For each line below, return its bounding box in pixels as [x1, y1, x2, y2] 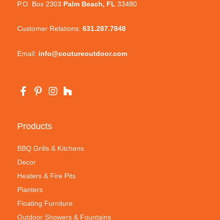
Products [17, 121, 52, 132]
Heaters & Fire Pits [17, 172, 76, 180]
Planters [17, 186, 43, 194]
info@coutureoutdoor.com [38, 49, 127, 57]
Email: [17, 49, 38, 57]
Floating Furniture [17, 200, 73, 208]
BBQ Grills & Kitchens [17, 145, 84, 153]
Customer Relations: [17, 25, 82, 33]
